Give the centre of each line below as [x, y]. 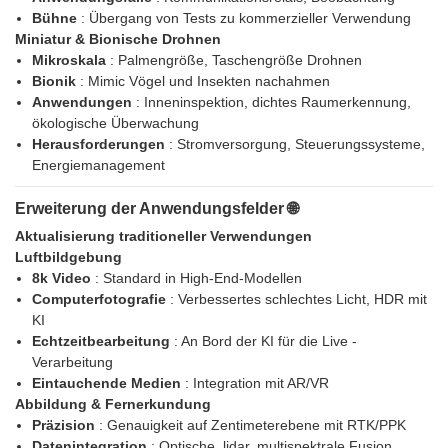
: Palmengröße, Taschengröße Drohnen [235, 60]
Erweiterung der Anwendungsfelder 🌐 [156, 209]
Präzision [65, 425]
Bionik [55, 81]
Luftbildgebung [68, 257]
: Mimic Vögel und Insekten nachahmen [204, 81]
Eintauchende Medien [108, 383]
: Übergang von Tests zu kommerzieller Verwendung [245, 18]
